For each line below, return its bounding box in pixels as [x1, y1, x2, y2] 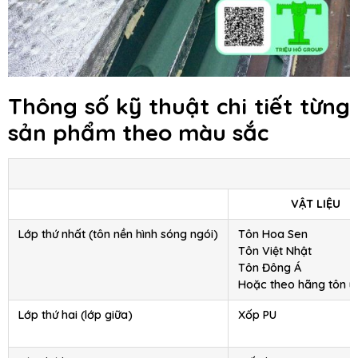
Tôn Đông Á [238, 261, 301, 276]
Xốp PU [238, 308, 276, 323]
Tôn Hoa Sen [238, 227, 308, 242]
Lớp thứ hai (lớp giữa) [18, 308, 133, 323]
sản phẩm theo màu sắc [8, 118, 268, 147]
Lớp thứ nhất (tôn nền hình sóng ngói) [18, 227, 218, 242]
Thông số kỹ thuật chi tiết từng [8, 92, 350, 121]
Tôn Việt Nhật [238, 244, 312, 259]
